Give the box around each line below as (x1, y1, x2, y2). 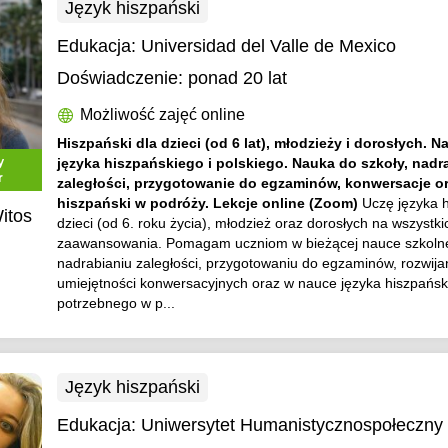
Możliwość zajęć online (80, 106, 246, 123)
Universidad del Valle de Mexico (141, 36, 397, 56)
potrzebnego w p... (57, 295, 176, 311)
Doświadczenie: (57, 68, 184, 88)
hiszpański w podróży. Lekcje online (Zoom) (57, 195, 363, 211)
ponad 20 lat (188, 68, 288, 88)
